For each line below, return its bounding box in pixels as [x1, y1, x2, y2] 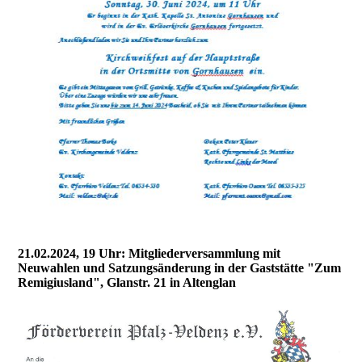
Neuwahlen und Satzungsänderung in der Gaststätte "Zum [18, 260, 342, 275]
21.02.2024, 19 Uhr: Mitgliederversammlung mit [18, 246, 281, 260]
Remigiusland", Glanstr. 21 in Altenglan [18, 275, 237, 289]
